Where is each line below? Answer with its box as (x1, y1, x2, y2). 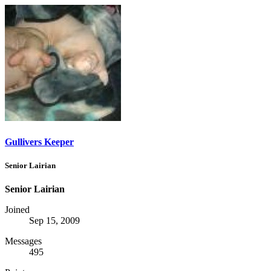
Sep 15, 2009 (29, 215, 80, 226)
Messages (5, 235, 42, 246)
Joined (5, 204, 30, 215)
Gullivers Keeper (5, 136, 74, 147)
